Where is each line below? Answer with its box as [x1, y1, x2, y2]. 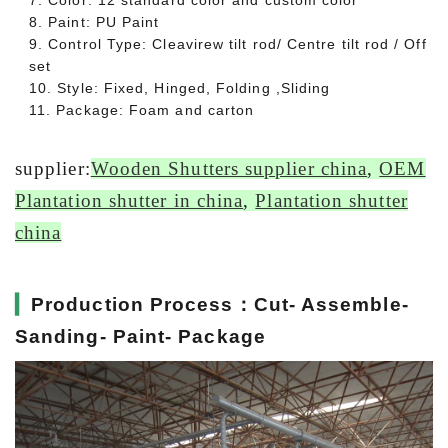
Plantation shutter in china [15, 190, 244, 211]
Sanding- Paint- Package [15, 326, 266, 347]
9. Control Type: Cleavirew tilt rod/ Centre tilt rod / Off [29, 36, 427, 52]
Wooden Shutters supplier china [90, 158, 368, 179]
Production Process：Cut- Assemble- [31, 294, 409, 315]
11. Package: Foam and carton [29, 102, 255, 118]
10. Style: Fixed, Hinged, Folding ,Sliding [29, 80, 331, 96]
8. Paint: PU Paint [29, 14, 160, 30]
